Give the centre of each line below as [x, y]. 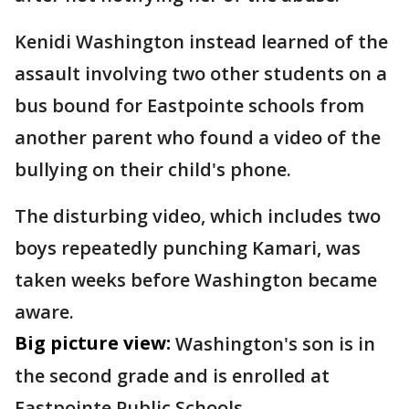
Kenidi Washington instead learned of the [201, 42]
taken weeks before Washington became [196, 280]
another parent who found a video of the [198, 137]
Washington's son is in [275, 344]
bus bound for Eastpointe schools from [189, 105]
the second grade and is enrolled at [172, 376]
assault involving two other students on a [201, 73]
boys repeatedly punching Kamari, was [188, 248]
